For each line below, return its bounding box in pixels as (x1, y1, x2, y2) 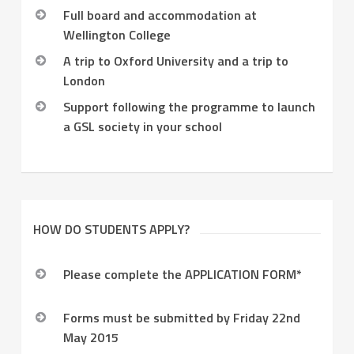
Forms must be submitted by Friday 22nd (62, 308, 300, 328)
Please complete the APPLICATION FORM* (62, 265, 302, 284)
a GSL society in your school (62, 117, 222, 137)
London (62, 71, 105, 91)
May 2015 (62, 328, 119, 348)
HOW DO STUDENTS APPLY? (32, 220, 190, 239)
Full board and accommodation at (62, 6, 257, 25)
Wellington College (62, 25, 171, 45)
